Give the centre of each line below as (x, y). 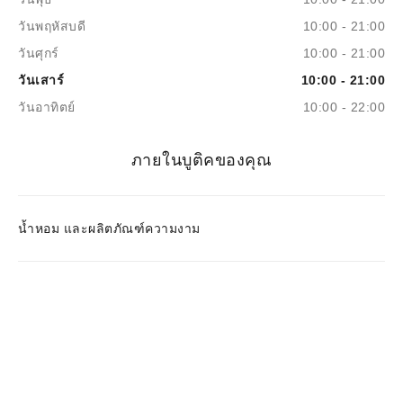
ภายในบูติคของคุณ (201, 160)
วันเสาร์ (41, 80)
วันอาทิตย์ (47, 107)
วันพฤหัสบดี (52, 26)
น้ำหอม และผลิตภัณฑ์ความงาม (109, 228)
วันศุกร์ (39, 53)
